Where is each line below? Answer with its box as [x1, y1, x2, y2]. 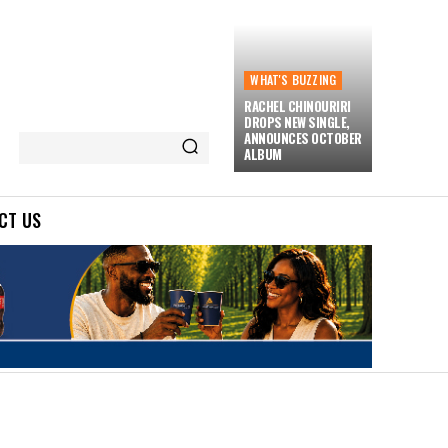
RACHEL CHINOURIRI [244, 96, 351, 116]
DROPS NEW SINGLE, [244, 112, 350, 132]
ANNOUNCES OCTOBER [244, 128, 362, 148]
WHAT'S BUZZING [250, 71, 337, 88]
